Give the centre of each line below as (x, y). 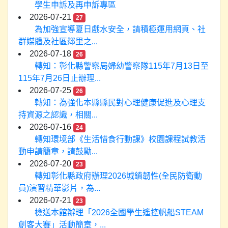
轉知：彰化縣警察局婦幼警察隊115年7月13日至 (122, 66)
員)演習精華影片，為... (59, 188)
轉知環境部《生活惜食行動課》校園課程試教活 (120, 139)
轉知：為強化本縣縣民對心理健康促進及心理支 (120, 103)
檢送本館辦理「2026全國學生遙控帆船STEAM (119, 212)
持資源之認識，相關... (58, 115)
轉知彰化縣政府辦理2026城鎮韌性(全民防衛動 (118, 176)
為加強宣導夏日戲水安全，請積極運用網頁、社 (120, 29)
